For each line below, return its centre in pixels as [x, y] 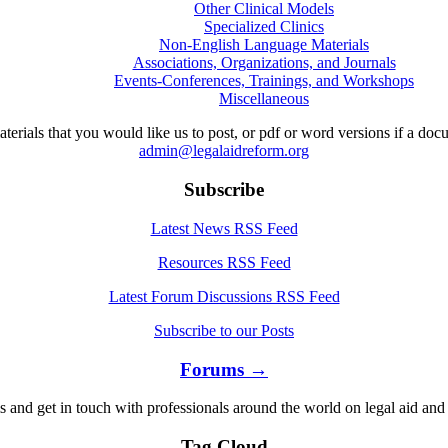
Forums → [224, 369]
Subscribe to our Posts [224, 330]
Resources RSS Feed [224, 262]
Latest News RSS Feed [224, 228]
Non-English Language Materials [264, 45]
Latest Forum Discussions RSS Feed [224, 296]
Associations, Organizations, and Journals [264, 63]
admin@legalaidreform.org [224, 151]
